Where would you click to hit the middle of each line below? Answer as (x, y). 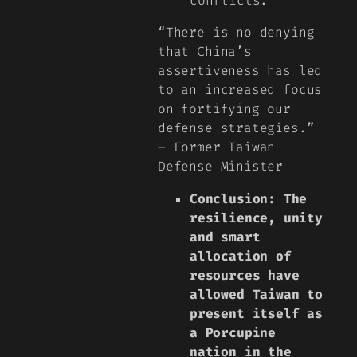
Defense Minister (221, 167)
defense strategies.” (236, 128)
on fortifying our (224, 109)
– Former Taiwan (217, 147)
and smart (225, 237)
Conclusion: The (249, 198)
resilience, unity (256, 218)
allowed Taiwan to (256, 294)
